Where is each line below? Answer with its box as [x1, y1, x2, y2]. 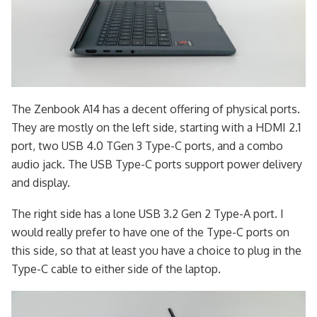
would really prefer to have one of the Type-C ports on [11, 224, 289, 239]
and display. [11, 175, 70, 190]
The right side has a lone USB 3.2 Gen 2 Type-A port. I [11, 206, 284, 221]
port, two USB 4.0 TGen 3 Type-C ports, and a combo [11, 138, 283, 153]
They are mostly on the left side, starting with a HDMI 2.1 [11, 120, 301, 134]
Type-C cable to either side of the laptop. [11, 261, 221, 276]
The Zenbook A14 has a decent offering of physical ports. [11, 101, 300, 116]
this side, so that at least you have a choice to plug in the [11, 243, 301, 258]
